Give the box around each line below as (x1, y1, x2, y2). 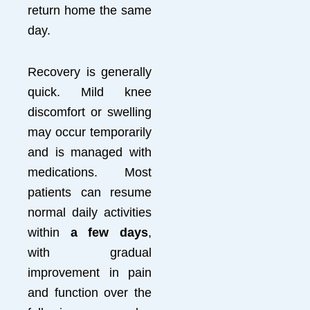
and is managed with (28, 145, 152, 159)
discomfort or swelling (28, 105, 152, 119)
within (28, 226, 71, 239)
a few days (70, 226, 149, 239)
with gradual (28, 246, 152, 259)
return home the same (28, 3, 152, 17)
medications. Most (28, 165, 152, 179)
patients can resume (28, 185, 152, 199)
